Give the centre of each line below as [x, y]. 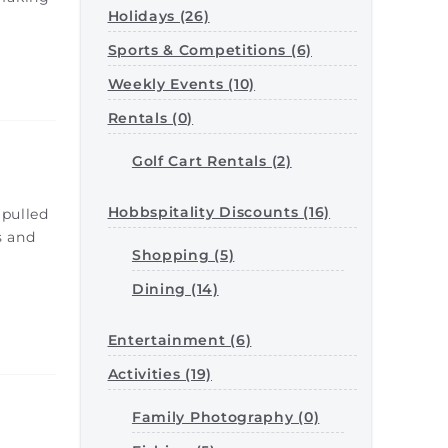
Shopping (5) [183, 255]
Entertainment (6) [179, 340]
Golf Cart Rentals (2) [211, 161]
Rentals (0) [150, 118]
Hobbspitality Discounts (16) [219, 212]
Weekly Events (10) [181, 84]
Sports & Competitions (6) [209, 50]
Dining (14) [175, 289]
